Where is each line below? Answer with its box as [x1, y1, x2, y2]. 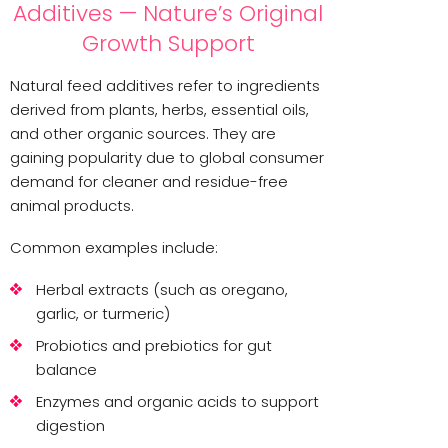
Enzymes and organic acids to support [36, 391, 319, 413]
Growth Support [81, 28, 255, 60]
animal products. [10, 195, 134, 217]
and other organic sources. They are [10, 123, 276, 145]
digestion [36, 415, 105, 437]
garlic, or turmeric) [36, 303, 170, 325]
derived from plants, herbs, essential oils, [10, 99, 309, 121]
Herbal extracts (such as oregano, [36, 279, 288, 301]
